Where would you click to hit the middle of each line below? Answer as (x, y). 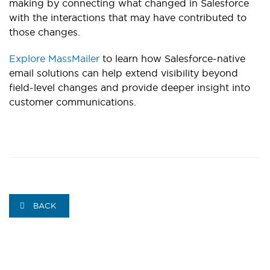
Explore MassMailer (54, 59)
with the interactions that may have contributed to (128, 18)
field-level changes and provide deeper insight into (130, 88)
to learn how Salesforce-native (172, 59)
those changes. (45, 32)
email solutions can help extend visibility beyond (124, 73)
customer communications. (73, 102)
